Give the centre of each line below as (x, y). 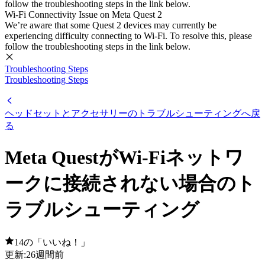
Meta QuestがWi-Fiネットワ (124, 158)
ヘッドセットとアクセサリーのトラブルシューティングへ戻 (132, 113)
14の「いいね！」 (52, 242)
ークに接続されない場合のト (130, 184)
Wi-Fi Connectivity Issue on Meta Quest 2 (83, 14)
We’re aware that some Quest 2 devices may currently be (111, 25)
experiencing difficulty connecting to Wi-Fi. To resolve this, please (128, 36)
